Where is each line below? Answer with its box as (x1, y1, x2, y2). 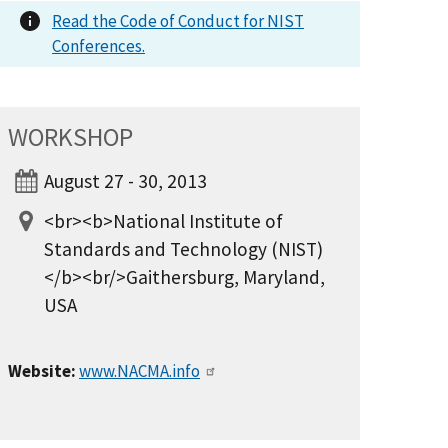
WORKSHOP (8, 121, 133, 153)
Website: (8, 360, 76, 382)
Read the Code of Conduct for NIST (52, 10, 304, 32)
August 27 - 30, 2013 (44, 169, 207, 193)
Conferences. (52, 35, 145, 57)
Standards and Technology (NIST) (44, 237, 323, 261)
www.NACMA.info (79, 360, 200, 382)
